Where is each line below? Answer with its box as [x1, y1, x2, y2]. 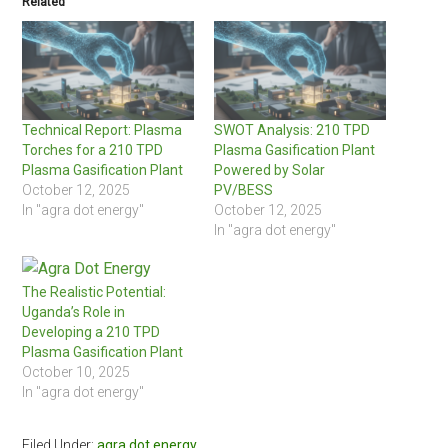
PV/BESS [214, 181, 273, 198]
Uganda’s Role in [22, 303, 126, 320]
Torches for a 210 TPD [22, 141, 164, 158]
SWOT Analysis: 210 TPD [214, 121, 370, 138]
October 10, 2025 [22, 363, 131, 380]
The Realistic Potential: [22, 283, 167, 300]
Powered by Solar [214, 161, 325, 178]
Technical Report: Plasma [22, 121, 183, 138]
